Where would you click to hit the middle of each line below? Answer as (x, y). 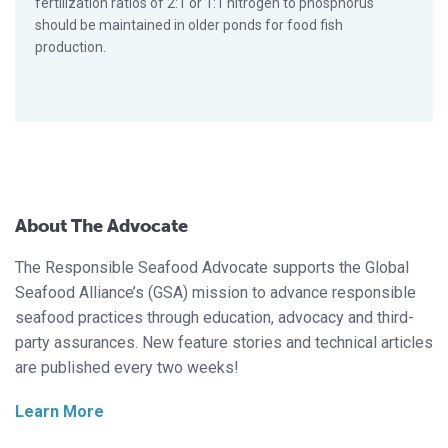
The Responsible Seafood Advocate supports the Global (212, 268)
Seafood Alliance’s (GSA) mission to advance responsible (215, 293)
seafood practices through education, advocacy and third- (214, 318)
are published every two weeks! (127, 368)
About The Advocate (101, 226)
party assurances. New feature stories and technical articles (224, 343)
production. (70, 47)
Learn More (59, 412)
